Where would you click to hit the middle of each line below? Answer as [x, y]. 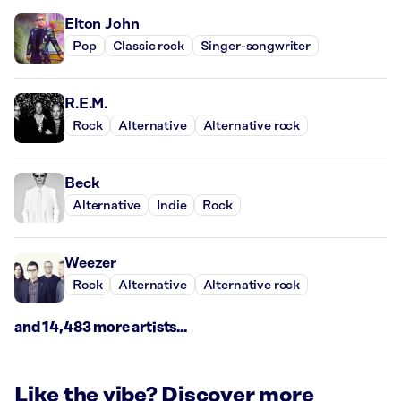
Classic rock [148, 46]
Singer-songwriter [255, 46]
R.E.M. [86, 104]
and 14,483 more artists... [101, 328]
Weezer [91, 264]
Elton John [102, 25]
